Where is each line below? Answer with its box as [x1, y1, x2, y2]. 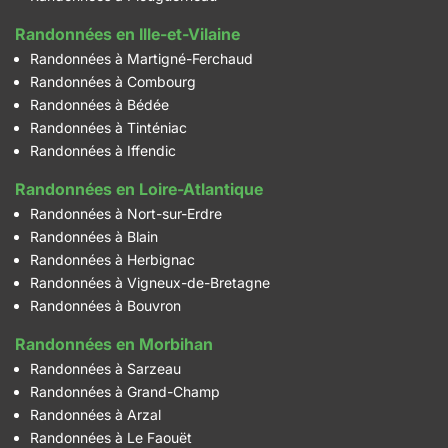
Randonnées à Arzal [30, 406, 161, 423]
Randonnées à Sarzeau [30, 360, 181, 377]
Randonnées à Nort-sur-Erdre [30, 205, 222, 222]
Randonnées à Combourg [30, 73, 196, 90]
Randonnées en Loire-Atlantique [15, 179, 263, 199]
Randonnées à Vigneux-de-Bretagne [30, 274, 270, 291]
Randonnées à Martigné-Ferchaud [30, 50, 253, 67]
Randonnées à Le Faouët [30, 429, 192, 446]
